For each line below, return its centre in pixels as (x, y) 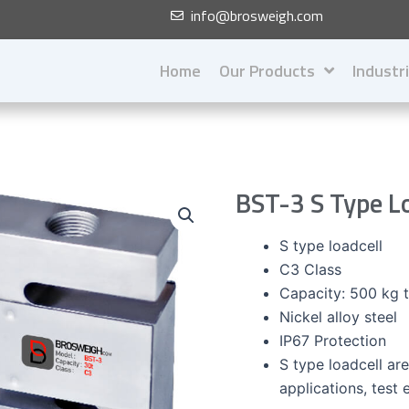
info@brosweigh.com (257, 16)
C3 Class (310, 269)
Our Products (267, 70)
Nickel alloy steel (338, 317)
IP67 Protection (332, 341)
